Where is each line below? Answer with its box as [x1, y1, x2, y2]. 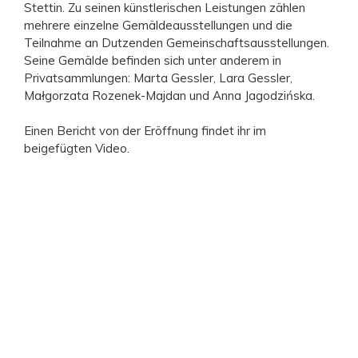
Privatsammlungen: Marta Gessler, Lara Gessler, [24, 70, 292, 86]
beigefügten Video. [24, 141, 129, 156]
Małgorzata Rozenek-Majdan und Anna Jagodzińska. [24, 87, 315, 103]
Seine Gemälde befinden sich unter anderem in [24, 52, 281, 68]
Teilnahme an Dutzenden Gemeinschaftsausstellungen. [24, 34, 329, 50]
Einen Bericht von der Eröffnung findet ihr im [24, 123, 266, 138]
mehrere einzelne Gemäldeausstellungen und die [24, 17, 292, 33]
